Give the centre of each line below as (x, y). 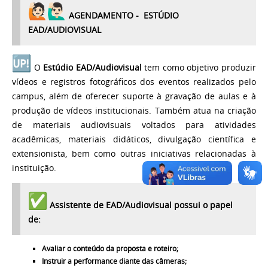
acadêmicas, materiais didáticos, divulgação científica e (134, 139)
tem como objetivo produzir (199, 67)
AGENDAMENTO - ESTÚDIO (124, 16)
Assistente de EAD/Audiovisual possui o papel (140, 205)
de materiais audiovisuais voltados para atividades (134, 125)
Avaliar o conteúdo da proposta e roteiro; (110, 248)
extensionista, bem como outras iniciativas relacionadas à (134, 153)
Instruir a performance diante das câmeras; (115, 261)
